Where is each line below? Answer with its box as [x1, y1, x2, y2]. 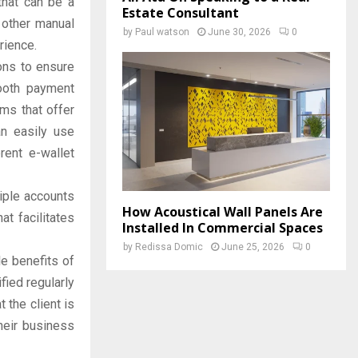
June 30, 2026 [208, 26, 271, 38]
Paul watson [135, 26, 189, 38]
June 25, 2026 [221, 241, 284, 253]
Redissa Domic [135, 241, 203, 253]
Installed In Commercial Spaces [122, 218, 323, 237]
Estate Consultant [122, 4, 239, 22]
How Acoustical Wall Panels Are [122, 202, 323, 221]
